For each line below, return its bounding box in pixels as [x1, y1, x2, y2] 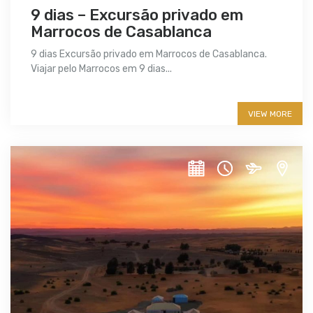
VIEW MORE [248, 108, 292, 119]
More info [31, 88, 105, 108]
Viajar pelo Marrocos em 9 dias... [31, 62, 172, 75]
